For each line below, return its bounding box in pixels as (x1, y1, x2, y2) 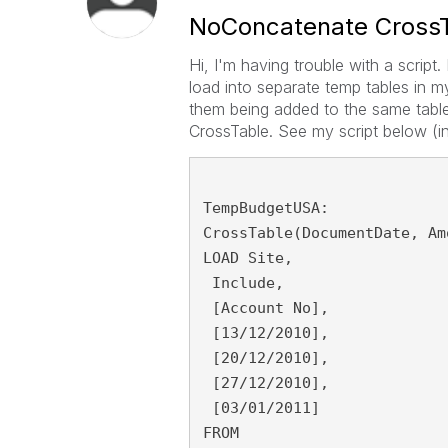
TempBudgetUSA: (202, 199, 329, 217)
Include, (202, 274, 284, 292)
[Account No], (202, 299, 329, 317)
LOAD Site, (202, 249, 293, 267)
